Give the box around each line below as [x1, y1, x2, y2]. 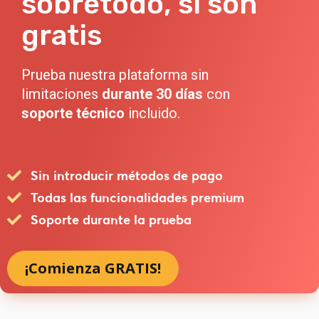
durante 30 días [102, 85, 203, 103]
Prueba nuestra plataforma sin [21, 66, 209, 84]
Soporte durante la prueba [31, 212, 192, 228]
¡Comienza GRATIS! [25, 258, 161, 278]
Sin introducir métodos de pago [31, 168, 223, 184]
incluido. [125, 105, 180, 122]
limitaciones [21, 85, 102, 103]
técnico [76, 105, 125, 122]
